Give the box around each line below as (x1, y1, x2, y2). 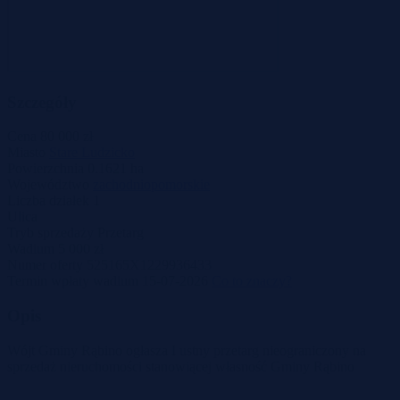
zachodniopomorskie (93, 177, 210, 193)
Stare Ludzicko (49, 145, 135, 161)
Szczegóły (7, 92, 77, 112)
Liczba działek (7, 193, 89, 209)
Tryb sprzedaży (7, 225, 94, 241)
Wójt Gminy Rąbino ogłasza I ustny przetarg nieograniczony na (7, 342, 366, 358)
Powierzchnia (7, 161, 84, 177)
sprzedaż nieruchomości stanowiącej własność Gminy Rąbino (7, 358, 354, 374)
